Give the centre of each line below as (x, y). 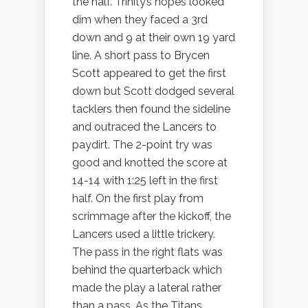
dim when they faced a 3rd (140, 20)
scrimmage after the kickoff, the (152, 217)
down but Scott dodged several (153, 91)
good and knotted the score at (150, 163)
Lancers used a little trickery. (144, 234)
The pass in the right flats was (147, 252)
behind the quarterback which (147, 270)
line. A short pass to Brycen (141, 56)
